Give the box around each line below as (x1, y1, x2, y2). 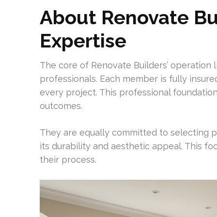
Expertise (40, 29, 126, 52)
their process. (40, 154, 96, 165)
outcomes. (40, 100, 82, 111)
